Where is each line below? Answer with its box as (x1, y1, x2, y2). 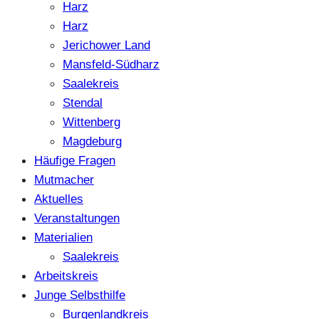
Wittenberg (63, 114, 120, 129)
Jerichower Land (63, 37, 150, 52)
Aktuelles (34, 191, 83, 206)
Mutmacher (34, 172, 94, 187)
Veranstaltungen (34, 210, 120, 225)
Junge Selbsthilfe (34, 287, 125, 302)
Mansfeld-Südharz (63, 56, 159, 71)
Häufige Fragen (34, 152, 115, 167)
